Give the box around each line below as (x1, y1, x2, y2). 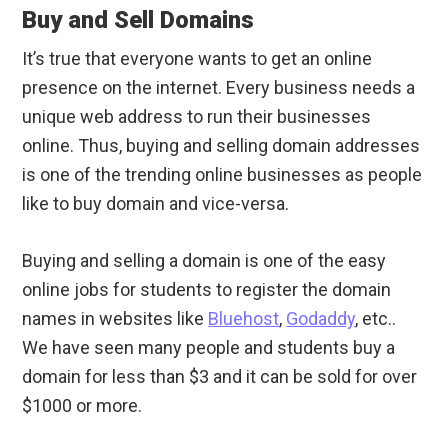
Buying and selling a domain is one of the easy (22, 250, 387, 272)
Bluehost (208, 308, 280, 330)
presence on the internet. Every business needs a (22, 77, 416, 99)
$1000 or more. (22, 395, 143, 417)
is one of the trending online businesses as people (22, 164, 423, 186)
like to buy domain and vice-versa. (22, 193, 290, 215)
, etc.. (355, 308, 397, 330)
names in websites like (22, 308, 209, 330)
